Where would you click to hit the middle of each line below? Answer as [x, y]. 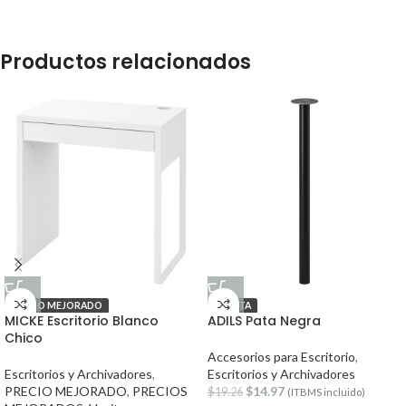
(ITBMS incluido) [326, 392]
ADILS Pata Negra [264, 321]
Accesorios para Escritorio [281, 357]
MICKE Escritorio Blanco [82, 321]
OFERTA [232, 305]
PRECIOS [160, 391]
